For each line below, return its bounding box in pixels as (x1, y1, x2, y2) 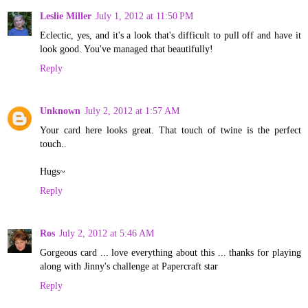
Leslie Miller (40, 10, 91, 21)
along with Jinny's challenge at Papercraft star (40, 260, 218, 272)
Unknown (40, 104, 80, 116)
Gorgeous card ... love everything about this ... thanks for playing (40, 246, 301, 258)
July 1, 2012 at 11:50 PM (96, 10, 193, 21)
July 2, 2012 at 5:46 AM (59, 227, 154, 239)
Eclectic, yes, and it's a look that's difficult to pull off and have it (40, 29, 301, 41)
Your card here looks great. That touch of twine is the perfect (40, 124, 301, 135)
